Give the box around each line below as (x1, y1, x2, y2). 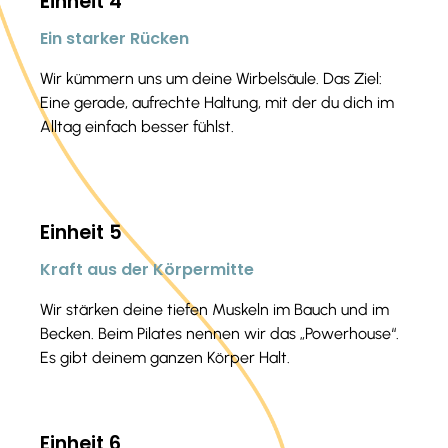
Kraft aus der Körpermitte (40, 257, 254, 281)
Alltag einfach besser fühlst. (40, 116, 234, 136)
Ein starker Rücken (40, 26, 189, 50)
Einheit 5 (40, 218, 122, 246)
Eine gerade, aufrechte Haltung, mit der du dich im (40, 92, 394, 112)
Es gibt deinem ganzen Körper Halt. (40, 347, 290, 367)
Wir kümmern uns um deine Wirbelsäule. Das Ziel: (40, 68, 382, 88)
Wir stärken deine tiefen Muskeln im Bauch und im (40, 299, 389, 319)
